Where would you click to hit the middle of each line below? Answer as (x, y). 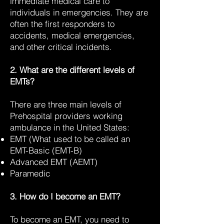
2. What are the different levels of (72, 70)
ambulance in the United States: (70, 127)
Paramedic (30, 173)
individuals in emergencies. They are (79, 12)
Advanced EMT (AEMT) (54, 162)
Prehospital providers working (66, 116)
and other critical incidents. (61, 47)
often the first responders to (62, 24)
